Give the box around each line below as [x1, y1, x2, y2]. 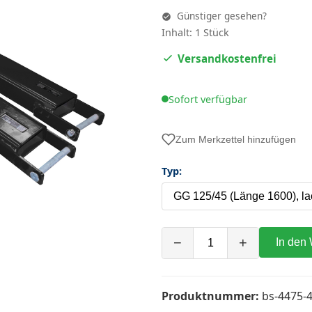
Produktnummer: [162, 288, 259, 304]
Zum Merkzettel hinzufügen [175, 133, 296, 145]
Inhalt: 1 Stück [162, 26, 229, 39]
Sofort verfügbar [169, 92, 247, 106]
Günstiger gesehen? [174, 9, 267, 22]
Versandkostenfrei [178, 52, 276, 66]
